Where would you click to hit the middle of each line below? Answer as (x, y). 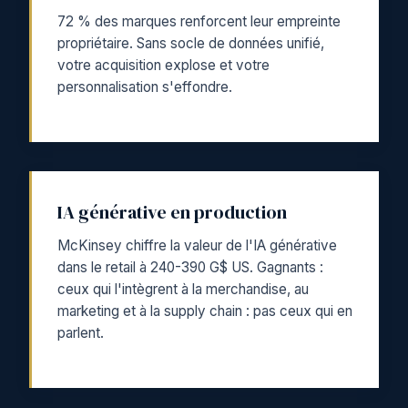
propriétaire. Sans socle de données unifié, (191, 43)
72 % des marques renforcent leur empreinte (199, 21)
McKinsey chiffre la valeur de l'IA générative (197, 245)
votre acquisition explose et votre (163, 65)
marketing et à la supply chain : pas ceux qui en (205, 311)
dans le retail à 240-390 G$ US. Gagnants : (190, 267)
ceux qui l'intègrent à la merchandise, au (183, 289)
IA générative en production (172, 212)
